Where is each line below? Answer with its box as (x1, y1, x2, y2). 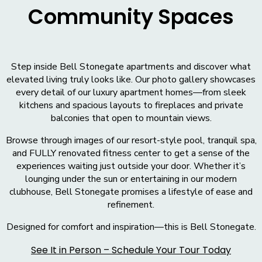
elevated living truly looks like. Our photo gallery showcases (6, 73, 256, 87)
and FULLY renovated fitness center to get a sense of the (12, 147, 250, 160)
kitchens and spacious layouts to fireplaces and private (19, 99, 243, 112)
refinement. (108, 198, 154, 212)
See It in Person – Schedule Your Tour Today (31, 243, 231, 257)
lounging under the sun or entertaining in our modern (25, 173, 237, 186)
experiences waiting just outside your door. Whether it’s (16, 160, 246, 173)
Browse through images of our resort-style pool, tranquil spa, (5, 134, 257, 147)
